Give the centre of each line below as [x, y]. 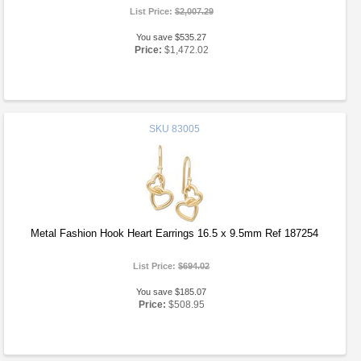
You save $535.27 [172, 37]
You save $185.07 [172, 292]
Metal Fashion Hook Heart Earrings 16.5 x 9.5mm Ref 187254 [175, 233]
